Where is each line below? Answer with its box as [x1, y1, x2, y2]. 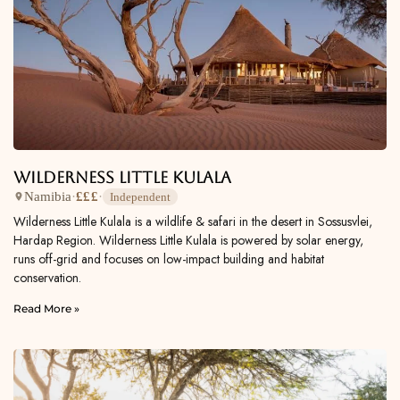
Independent [109, 189, 171, 204]
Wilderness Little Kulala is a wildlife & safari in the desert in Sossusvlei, [13, 212, 372, 230]
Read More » [13, 301, 79, 315]
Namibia [24, 189, 71, 204]
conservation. [13, 268, 81, 287]
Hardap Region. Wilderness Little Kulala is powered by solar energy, [13, 230, 363, 249]
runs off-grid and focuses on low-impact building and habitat [13, 249, 324, 268]
